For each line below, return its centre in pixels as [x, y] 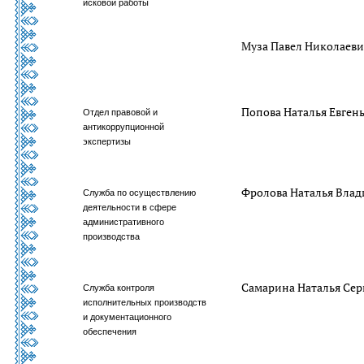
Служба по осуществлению [140, 193]
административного [124, 222]
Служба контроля [119, 288]
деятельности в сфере [130, 207]
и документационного [128, 317]
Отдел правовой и [121, 112]
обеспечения [110, 331]
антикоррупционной [124, 127]
